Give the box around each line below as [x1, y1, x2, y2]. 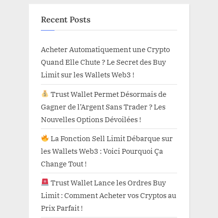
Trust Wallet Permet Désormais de [49, 89, 167, 99]
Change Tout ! [41, 158, 87, 168]
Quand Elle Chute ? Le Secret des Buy [41, 57, 166, 67]
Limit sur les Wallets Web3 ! [41, 70, 134, 80]
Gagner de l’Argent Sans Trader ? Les [41, 101, 165, 111]
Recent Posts [41, 14, 91, 25]
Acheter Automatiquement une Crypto [41, 44, 170, 54]
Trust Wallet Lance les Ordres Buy [49, 177, 166, 187]
